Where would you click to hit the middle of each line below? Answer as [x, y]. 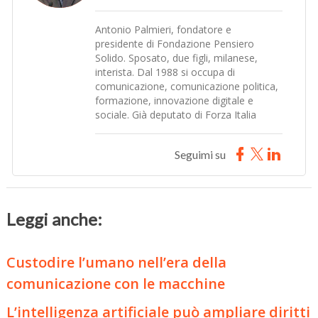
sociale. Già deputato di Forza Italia [176, 115]
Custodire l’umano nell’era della [117, 263]
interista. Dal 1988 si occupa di [165, 72]
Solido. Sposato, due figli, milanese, [177, 58]
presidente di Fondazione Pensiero [175, 44]
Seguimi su [200, 155]
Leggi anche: [55, 219]
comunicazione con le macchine [116, 284]
